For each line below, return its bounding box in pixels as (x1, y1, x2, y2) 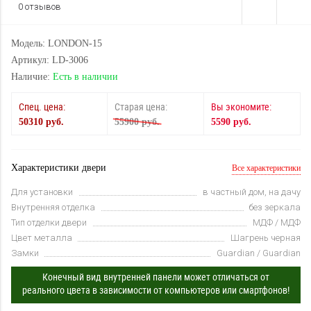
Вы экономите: (211, 100, 271, 113)
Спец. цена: (19, 100, 65, 113)
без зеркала (249, 202, 301, 212)
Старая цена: (115, 100, 167, 113)
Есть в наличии (53, 72, 118, 82)
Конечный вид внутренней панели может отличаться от (42, 270, 269, 283)
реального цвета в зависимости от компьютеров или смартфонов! (22, 283, 289, 296)
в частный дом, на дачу (203, 187, 301, 197)
